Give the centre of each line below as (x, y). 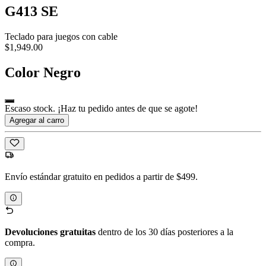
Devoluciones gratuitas (50, 232)
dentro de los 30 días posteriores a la (164, 232)
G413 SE (31, 12)
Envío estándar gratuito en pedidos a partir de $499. (101, 177)
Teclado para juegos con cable (61, 37)
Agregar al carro (37, 121)
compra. (20, 242)
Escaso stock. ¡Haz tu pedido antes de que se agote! (101, 109)
